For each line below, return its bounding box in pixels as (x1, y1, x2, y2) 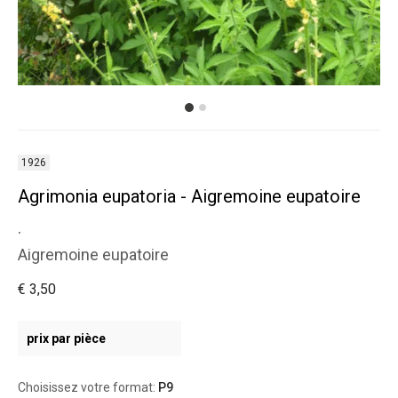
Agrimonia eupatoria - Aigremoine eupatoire (18, 186, 361, 207)
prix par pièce (27, 331, 106, 346)
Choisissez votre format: (18, 380, 158, 394)
